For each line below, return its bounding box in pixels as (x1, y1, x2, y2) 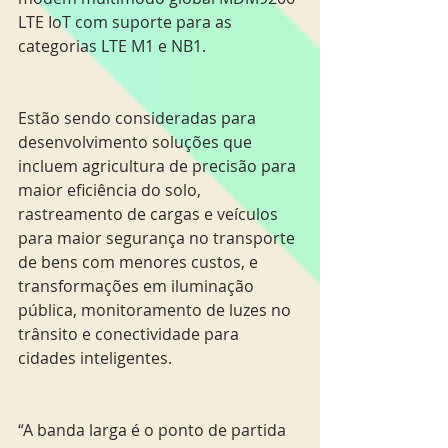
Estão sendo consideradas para (18, 107, 260, 130)
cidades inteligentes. (18, 347, 172, 370)
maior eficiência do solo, (18, 179, 205, 202)
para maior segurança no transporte (18, 227, 299, 250)
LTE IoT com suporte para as (18, 11, 236, 34)
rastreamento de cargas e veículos (18, 203, 282, 226)
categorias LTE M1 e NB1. (18, 35, 206, 58)
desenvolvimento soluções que (18, 131, 256, 154)
